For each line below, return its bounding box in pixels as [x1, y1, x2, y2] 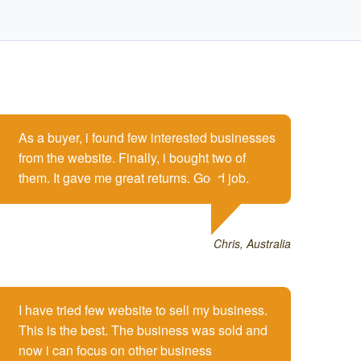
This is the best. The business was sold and [19, 320, 268, 339]
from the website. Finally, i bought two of [19, 147, 246, 167]
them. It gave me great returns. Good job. [19, 168, 249, 187]
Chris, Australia [214, 234, 291, 251]
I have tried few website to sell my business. [19, 300, 268, 319]
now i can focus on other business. [19, 340, 215, 359]
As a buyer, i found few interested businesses [19, 127, 276, 147]
